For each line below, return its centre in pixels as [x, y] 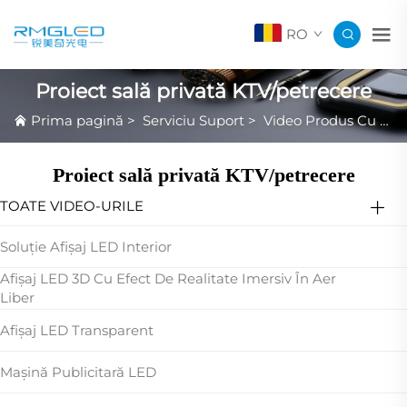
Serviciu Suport [194, 120]
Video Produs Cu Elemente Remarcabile [322, 120]
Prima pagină [77, 120]
